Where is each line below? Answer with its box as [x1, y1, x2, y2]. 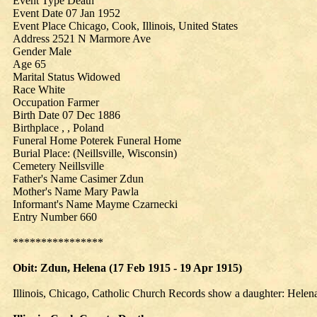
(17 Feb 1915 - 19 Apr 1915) [106, 262, 242, 274]
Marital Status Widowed [13, 71, 120, 83]
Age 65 [13, 58, 46, 70]
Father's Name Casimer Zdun [13, 173, 144, 185]
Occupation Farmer [13, 96, 99, 108]
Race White [13, 83, 65, 96]
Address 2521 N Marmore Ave [13, 33, 151, 45]
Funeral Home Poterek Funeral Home [13, 134, 181, 146]
